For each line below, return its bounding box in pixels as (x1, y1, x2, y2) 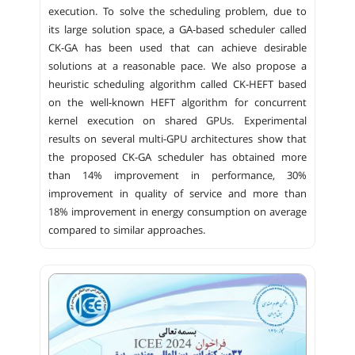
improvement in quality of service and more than (48, 186, 307, 202)
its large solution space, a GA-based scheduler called (48, 22, 307, 38)
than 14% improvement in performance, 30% (48, 168, 307, 184)
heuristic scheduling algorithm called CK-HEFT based (48, 77, 307, 93)
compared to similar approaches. (48, 223, 206, 239)
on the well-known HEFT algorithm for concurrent (48, 95, 307, 111)
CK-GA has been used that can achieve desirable (48, 40, 307, 56)
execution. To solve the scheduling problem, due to (48, 4, 307, 20)
